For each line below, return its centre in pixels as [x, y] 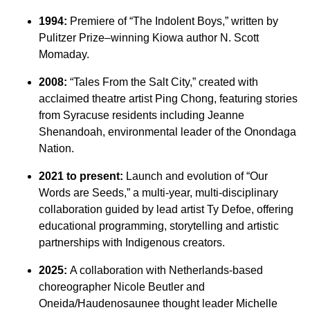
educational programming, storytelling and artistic [159, 226]
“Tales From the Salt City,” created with [164, 82]
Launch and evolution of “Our [197, 176]
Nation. [56, 148]
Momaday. [64, 54]
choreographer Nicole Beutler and [122, 286]
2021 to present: [81, 176]
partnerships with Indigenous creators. [132, 242]
